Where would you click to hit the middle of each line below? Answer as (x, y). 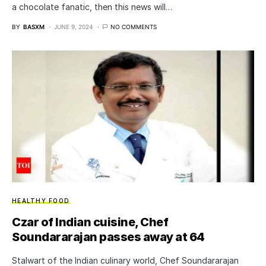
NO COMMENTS (134, 27)
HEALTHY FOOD (41, 200)
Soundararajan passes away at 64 (108, 237)
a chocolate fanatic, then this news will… (92, 7)
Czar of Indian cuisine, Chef (90, 222)
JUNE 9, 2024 (73, 27)
